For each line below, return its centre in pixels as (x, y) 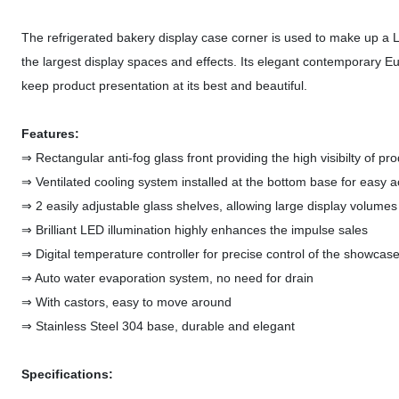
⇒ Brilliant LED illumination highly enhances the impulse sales (195, 230)
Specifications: (67, 374)
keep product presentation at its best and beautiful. (164, 85)
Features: (50, 134)
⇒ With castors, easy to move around (126, 302)
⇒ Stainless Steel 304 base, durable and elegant (158, 326)
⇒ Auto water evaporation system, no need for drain (167, 278)
